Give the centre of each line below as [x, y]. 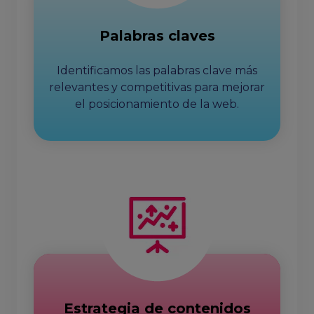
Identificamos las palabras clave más [157, 70]
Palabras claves [157, 36]
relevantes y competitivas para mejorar [157, 87]
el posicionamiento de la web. [157, 104]
